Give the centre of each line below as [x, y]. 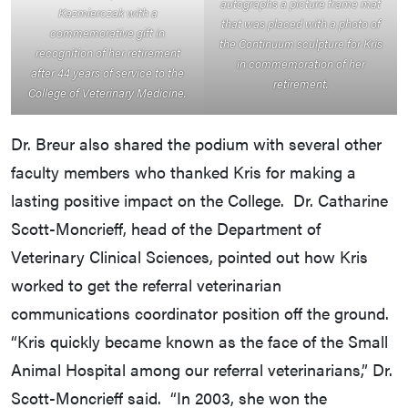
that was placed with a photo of [301, 24]
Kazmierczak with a [107, 12]
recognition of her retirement [107, 52]
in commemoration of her [301, 64]
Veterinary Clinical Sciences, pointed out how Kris [189, 256]
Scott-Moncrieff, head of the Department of [166, 228]
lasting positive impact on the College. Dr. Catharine [199, 199]
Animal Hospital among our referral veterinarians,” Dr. [202, 369]
